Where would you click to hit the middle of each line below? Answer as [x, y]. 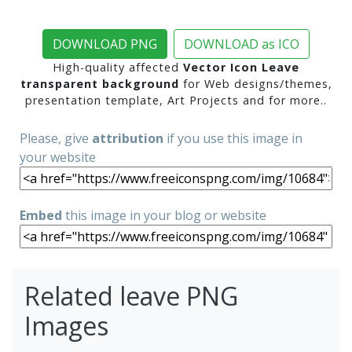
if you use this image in [233, 139]
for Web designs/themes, [255, 84]
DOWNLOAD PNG [105, 44]
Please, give [56, 139]
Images [66, 326]
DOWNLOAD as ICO [242, 44]
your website [58, 158]
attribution [128, 139]
